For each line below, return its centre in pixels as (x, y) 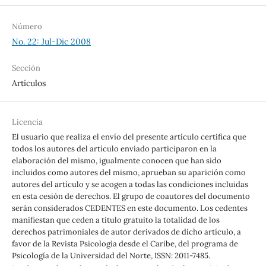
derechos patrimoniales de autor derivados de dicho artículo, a (126, 232)
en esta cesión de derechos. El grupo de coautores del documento (131, 197)
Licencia (27, 122)
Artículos (28, 83)
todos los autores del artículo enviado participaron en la (114, 149)
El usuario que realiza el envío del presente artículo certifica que (129, 137)
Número (27, 27)
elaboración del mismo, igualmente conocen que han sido (116, 161)
